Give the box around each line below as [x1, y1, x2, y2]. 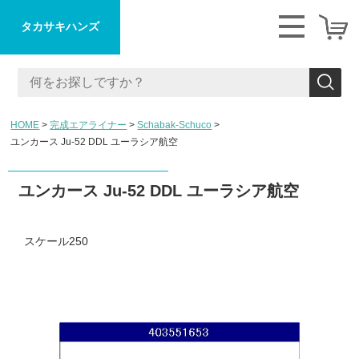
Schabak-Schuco [137, 119, 212, 131]
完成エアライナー [50, 119, 127, 131]
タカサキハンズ [21, 20, 99, 33]
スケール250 [24, 235, 88, 248]
